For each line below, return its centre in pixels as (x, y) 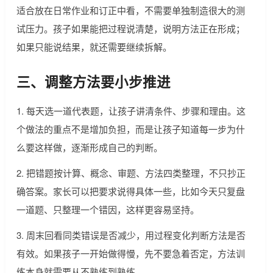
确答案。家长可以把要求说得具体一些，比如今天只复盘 (130, 191)
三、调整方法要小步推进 (93, 82)
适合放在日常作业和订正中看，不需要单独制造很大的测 (130, 10)
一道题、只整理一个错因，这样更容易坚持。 (108, 210)
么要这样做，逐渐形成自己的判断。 (89, 147)
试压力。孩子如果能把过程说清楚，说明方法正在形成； (130, 29)
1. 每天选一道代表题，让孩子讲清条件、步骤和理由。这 (131, 111)
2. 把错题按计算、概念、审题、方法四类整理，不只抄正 (131, 173)
